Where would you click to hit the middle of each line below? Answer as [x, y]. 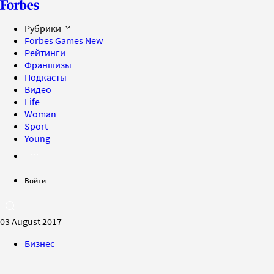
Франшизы [48, 65]
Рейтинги [45, 53]
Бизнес [39, 243]
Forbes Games [55, 40]
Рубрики [44, 28]
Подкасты [46, 77]
